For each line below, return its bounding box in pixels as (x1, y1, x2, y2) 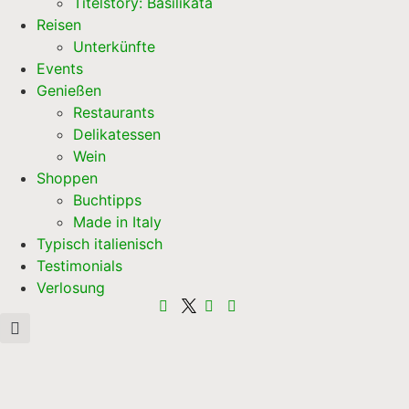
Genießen (37, 81, 101, 100)
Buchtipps (73, 191, 142, 210)
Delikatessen (73, 125, 161, 144)
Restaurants (73, 103, 154, 122)
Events (37, 59, 83, 79)
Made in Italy (73, 213, 162, 232)
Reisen (37, 16, 81, 35)
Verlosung (37, 278, 105, 298)
